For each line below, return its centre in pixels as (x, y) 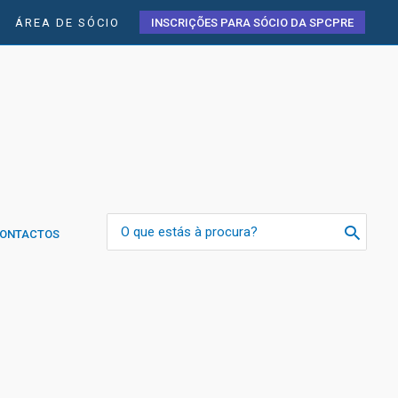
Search (127, 221)
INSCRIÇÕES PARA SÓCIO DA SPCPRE (252, 23)
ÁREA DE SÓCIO (68, 23)
